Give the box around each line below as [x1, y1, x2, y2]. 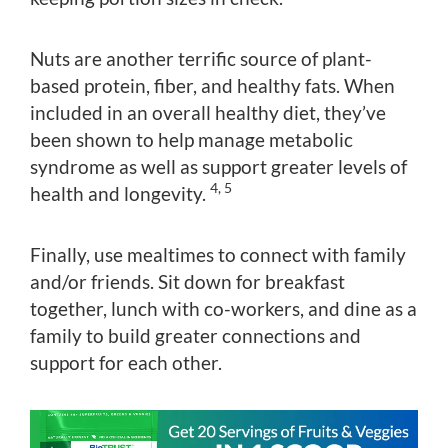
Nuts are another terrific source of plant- [30, 46, 372, 70]
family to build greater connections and [30, 323, 361, 347]
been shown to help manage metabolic [30, 127, 353, 151]
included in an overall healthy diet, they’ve [30, 100, 386, 124]
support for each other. [30, 350, 222, 374]
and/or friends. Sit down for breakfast [30, 269, 345, 293]
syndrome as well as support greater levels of [30, 154, 407, 178]
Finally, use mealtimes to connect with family [30, 242, 406, 266]
